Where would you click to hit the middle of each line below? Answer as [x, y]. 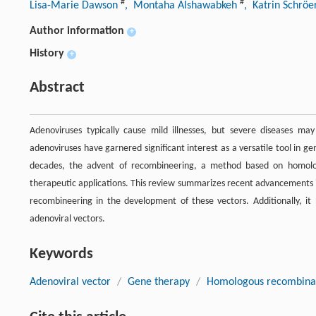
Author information [77, 31]
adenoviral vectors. [67, 219]
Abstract [57, 88]
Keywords [61, 255]
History [47, 54]
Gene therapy [159, 282]
